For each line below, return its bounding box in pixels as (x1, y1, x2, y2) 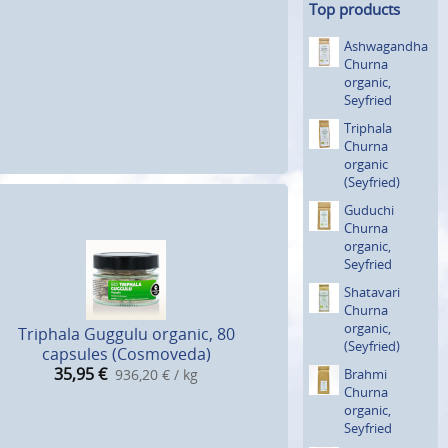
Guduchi (344, 200, 394, 219)
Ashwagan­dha (344, 36, 428, 55)
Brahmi (344, 364, 387, 383)
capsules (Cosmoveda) (41, 343, 211, 366)
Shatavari (344, 282, 400, 301)
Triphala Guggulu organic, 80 (17, 323, 235, 346)
